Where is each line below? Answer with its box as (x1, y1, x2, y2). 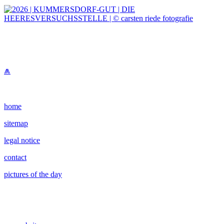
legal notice (4, 136, 40, 145)
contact (4, 153, 26, 162)
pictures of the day (4, 170, 62, 179)
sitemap (4, 119, 28, 128)
